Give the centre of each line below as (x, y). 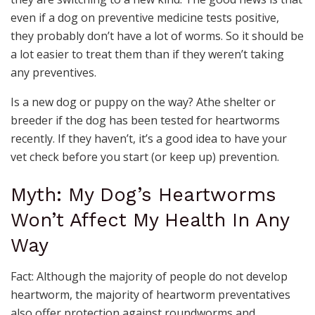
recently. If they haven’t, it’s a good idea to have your (149, 138)
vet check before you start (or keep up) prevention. (145, 156)
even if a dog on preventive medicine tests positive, (145, 17)
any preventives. (53, 72)
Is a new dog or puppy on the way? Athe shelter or (143, 102)
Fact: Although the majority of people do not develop (149, 277)
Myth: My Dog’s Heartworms (143, 194)
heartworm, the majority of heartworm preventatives (150, 295)
